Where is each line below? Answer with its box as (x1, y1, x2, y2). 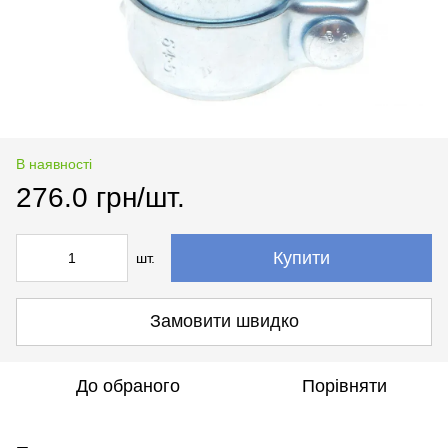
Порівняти (301, 375, 387, 396)
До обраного (76, 375, 180, 396)
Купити (273, 247, 330, 268)
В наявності (16, 155, 92, 172)
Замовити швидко (149, 311, 299, 332)
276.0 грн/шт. (16, 181, 185, 213)
